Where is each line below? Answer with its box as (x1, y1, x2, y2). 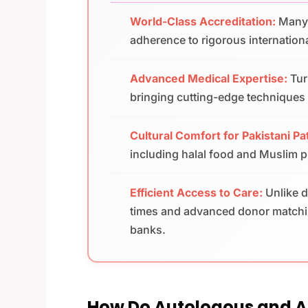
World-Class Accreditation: (130, 14, 276, 28)
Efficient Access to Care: (130, 185, 263, 199)
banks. (130, 222, 166, 236)
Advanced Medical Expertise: (130, 71, 288, 85)
